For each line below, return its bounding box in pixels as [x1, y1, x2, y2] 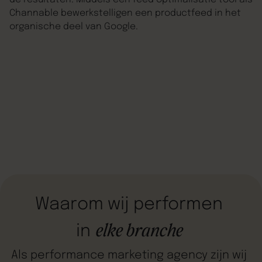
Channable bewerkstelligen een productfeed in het [9, 8, 241, 18]
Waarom [35, 195, 104, 213]
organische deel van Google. [9, 22, 138, 32]
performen [133, 195, 223, 213]
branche [125, 222, 182, 241]
